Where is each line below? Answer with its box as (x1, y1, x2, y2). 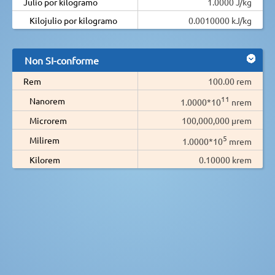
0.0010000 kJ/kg (188, 14, 252, 26)
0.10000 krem (199, 153, 252, 165)
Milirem (29, 134, 60, 145)
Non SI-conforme (25, 53, 99, 66)
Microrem (29, 114, 67, 126)
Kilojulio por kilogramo (29, 14, 117, 26)
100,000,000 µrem (182, 114, 252, 126)
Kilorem (29, 153, 60, 165)
